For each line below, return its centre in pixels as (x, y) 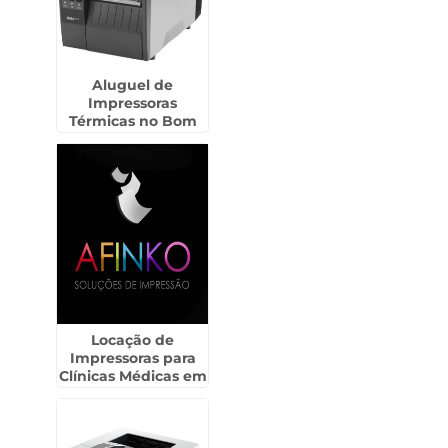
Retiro (132, 139)
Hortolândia (133, 394)
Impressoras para (132, 358)
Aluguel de (133, 85)
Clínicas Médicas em (132, 376)
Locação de (133, 340)
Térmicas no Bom (132, 121)
